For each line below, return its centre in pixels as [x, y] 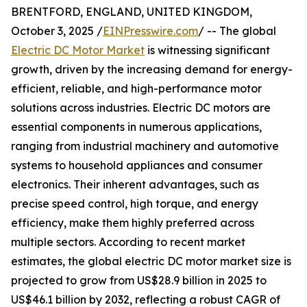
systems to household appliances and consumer [137, 165]
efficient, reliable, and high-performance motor [136, 89]
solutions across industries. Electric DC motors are [141, 108]
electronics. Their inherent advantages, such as [135, 185]
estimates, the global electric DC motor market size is [151, 261]
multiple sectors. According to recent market [128, 242]
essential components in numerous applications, [136, 127]
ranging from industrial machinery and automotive [145, 146]
